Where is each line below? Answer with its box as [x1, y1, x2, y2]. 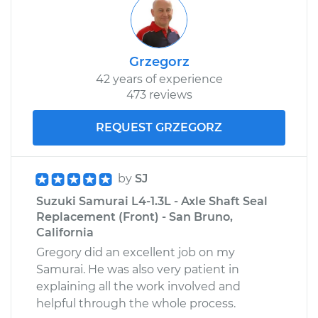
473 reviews [126, 87, 192, 102]
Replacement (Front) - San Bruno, [36, 209, 233, 224]
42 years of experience [95, 72, 223, 86]
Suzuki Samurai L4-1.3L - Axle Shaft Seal [36, 194, 268, 208]
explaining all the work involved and [36, 279, 241, 293]
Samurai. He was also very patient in [36, 262, 239, 276]
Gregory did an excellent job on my [36, 245, 235, 259]
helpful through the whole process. [36, 296, 236, 310]
